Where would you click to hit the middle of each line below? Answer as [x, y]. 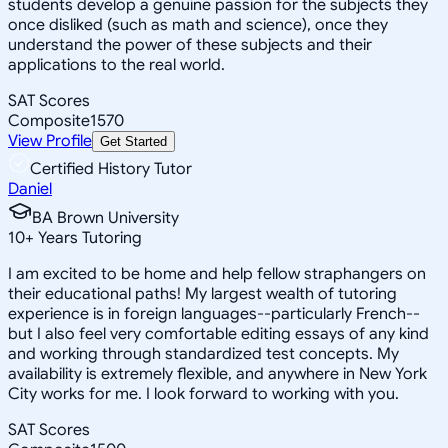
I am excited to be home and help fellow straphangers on [217, 273]
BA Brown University [105, 217]
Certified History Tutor [111, 168]
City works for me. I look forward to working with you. [203, 393]
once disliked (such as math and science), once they [198, 24]
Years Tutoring [88, 237]
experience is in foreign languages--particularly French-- [214, 313]
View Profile [50, 140]
